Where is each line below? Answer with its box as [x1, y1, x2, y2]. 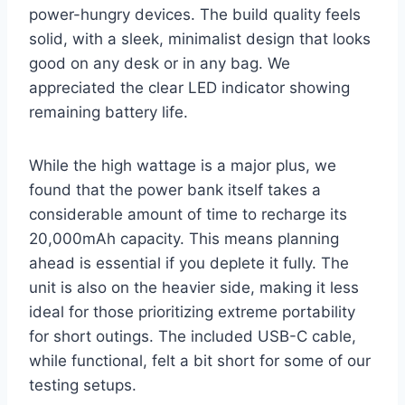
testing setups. [29, 375, 137, 394]
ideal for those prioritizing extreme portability [29, 302, 355, 321]
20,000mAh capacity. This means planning [29, 229, 339, 248]
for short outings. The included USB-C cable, [29, 326, 356, 345]
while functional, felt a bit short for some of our [29, 351, 371, 370]
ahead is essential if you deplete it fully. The [29, 253, 349, 272]
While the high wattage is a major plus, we [29, 155, 336, 174]
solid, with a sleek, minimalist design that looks [29, 29, 371, 48]
